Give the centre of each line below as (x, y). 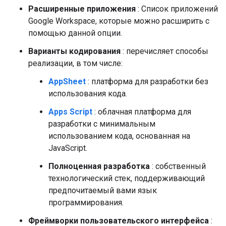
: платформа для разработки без (147, 81)
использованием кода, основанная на (119, 136)
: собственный (178, 166)
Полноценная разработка (99, 166)
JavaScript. (68, 148)
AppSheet (67, 81)
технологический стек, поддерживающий (127, 178)
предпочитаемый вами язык (103, 190)
